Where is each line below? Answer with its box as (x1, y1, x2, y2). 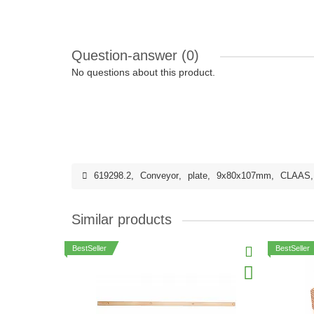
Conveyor (140, 171, 179, 181)
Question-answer (71, 48, 182, 63)
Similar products (71, 212, 172, 227)
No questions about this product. (71, 67, 215, 78)
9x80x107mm (217, 171, 271, 181)
